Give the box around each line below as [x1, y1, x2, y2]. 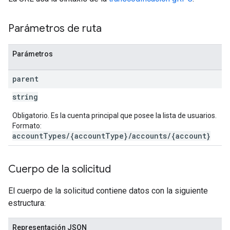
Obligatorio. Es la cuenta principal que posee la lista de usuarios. [12, 111, 217, 120]
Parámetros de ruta [8, 22, 102, 35]
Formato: [12, 122, 42, 130]
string [12, 92, 38, 102]
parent [12, 74, 39, 84]
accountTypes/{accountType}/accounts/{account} [12, 131, 210, 141]
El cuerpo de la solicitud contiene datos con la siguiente [8, 186, 208, 196]
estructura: [8, 198, 46, 208]
